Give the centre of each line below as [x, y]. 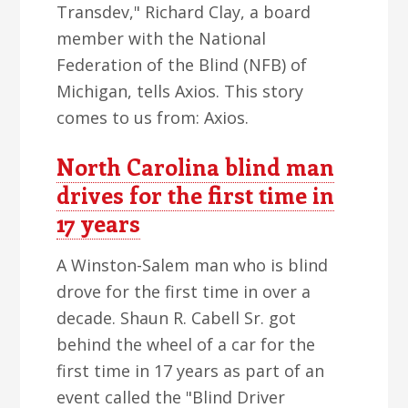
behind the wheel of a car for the [186, 344]
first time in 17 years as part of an [191, 371]
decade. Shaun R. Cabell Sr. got [177, 318]
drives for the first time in [196, 195]
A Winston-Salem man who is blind [193, 265]
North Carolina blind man [196, 167]
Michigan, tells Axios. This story [180, 91]
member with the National [162, 38]
